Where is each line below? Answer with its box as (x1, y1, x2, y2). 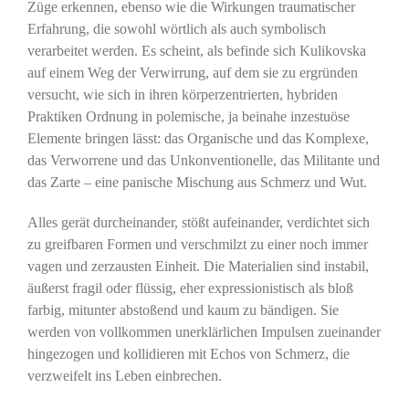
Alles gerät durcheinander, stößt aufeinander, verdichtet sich (26, 215, 370, 231)
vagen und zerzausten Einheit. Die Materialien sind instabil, (26, 258, 369, 275)
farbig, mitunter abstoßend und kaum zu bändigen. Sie (26, 302, 339, 319)
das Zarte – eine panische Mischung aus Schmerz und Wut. (26, 174, 367, 191)
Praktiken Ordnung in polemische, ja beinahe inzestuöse (26, 109, 350, 125)
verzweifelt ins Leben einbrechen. (26, 368, 222, 384)
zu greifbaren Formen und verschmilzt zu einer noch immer (26, 236, 368, 253)
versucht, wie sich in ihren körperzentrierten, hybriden (26, 87, 338, 103)
